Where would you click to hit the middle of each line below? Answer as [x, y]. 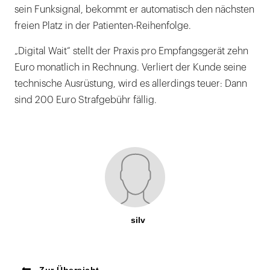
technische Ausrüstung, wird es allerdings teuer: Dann [131, 83]
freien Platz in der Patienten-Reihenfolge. [103, 26]
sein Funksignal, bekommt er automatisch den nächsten [134, 9]
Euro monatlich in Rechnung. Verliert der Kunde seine [130, 67]
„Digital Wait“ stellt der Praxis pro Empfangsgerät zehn [131, 51]
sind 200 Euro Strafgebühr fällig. [86, 100]
